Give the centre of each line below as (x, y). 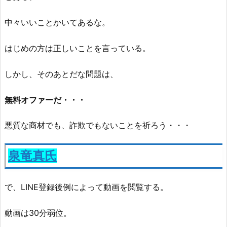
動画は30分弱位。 (38, 213)
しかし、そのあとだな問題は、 (61, 74)
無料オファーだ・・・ (45, 100)
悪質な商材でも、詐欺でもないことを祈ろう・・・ (98, 125)
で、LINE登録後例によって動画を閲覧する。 (86, 187)
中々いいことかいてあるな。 (57, 23)
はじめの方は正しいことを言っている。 (78, 48)
